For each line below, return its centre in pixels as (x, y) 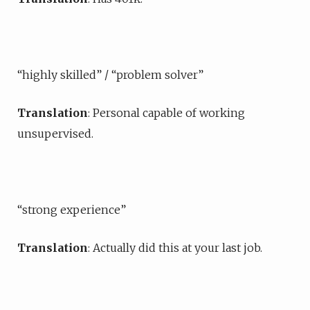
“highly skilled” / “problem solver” (110, 75)
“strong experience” (72, 210)
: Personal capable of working (166, 113)
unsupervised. (55, 134)
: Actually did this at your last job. (175, 248)
